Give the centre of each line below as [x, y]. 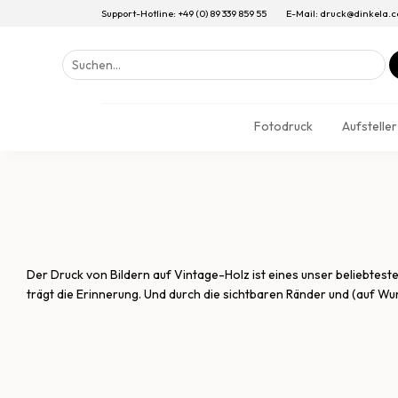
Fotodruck [283, 126]
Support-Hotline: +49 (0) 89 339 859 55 [184, 13]
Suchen [82, 58]
